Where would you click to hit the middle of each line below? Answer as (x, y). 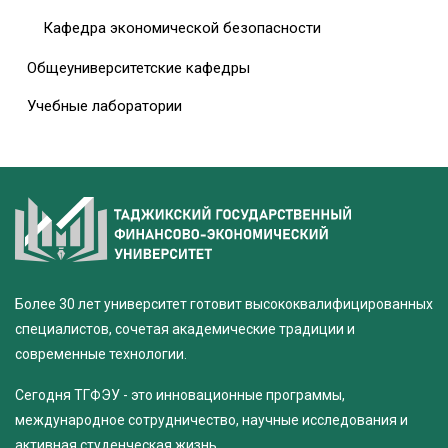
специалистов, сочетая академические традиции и (185, 328)
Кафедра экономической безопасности (182, 27)
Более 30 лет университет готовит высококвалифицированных (224, 303)
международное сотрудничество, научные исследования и (211, 419)
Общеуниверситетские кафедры (138, 67)
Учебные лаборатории (104, 105)
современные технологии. (101, 353)
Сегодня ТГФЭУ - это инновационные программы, (180, 394)
